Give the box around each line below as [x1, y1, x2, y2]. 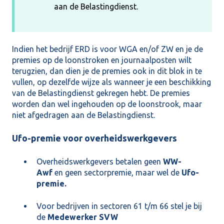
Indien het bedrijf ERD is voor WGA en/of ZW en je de [12, 44, 203, 53]
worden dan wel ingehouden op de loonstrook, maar [12, 99, 202, 108]
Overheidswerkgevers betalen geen [36, 157, 163, 166]
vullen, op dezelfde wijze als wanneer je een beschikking [12, 77, 211, 86]
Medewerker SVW [47, 212, 118, 221]
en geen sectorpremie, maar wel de [52, 168, 181, 177]
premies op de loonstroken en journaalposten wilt [12, 55, 191, 64]
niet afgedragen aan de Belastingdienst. [12, 110, 155, 119]
